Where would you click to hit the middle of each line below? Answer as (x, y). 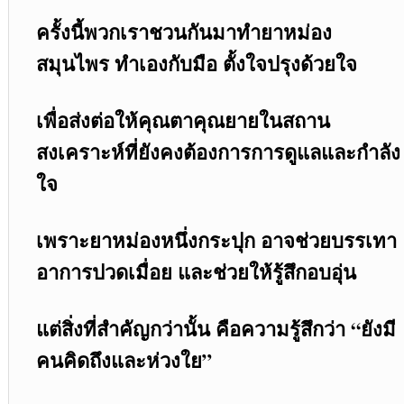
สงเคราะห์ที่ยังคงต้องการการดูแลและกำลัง (218, 151)
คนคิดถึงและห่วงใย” (124, 360)
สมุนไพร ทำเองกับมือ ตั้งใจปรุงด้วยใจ (196, 63)
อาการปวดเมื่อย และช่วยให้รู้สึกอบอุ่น (196, 271)
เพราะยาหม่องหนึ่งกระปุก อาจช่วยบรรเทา (216, 240)
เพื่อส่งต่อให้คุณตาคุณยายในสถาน (183, 120)
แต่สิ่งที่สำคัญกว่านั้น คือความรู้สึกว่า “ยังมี (216, 328)
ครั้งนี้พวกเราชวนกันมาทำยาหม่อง (184, 32)
